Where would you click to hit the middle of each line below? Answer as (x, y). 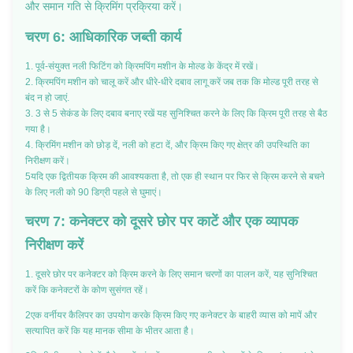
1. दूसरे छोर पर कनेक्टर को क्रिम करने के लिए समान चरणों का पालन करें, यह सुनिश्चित (171, 274)
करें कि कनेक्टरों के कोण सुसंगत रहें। (87, 290)
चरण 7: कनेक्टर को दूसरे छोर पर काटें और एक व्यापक (162, 221)
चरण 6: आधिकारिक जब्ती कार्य (103, 37)
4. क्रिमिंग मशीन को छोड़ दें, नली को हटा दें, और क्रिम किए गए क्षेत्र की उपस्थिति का (167, 145)
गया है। (38, 129)
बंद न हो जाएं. (47, 97)
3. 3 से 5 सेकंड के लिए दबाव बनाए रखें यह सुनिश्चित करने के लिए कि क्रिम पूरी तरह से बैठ (176, 113)
